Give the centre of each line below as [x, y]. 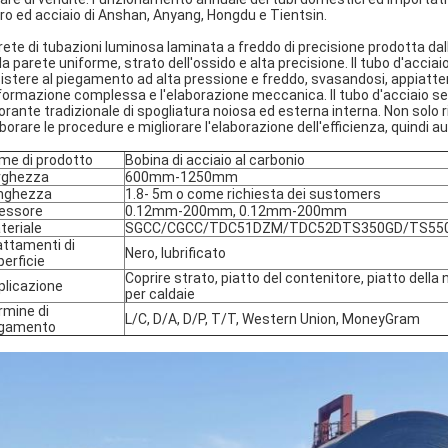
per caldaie [160, 294]
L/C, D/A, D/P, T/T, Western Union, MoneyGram [272, 319]
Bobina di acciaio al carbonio [215, 160]
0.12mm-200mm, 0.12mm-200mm [236, 211]
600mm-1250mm [181, 177]
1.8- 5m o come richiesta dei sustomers [253, 194]
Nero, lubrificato [175, 253]
